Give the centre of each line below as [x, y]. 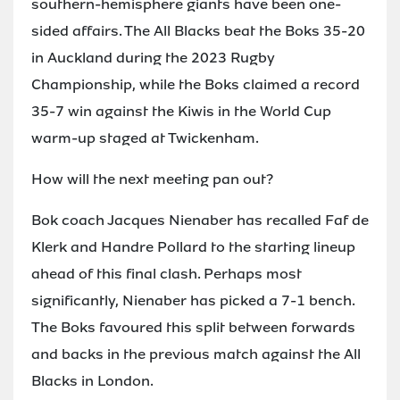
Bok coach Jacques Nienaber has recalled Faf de [200, 220]
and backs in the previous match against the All [196, 354]
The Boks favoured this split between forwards [193, 327]
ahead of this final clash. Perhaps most [167, 273]
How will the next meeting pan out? [152, 179]
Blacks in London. [92, 380]
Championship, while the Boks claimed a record [196, 84]
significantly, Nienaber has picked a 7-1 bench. [193, 300]
